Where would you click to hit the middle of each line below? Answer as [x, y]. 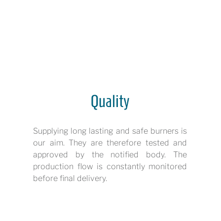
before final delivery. [70, 178]
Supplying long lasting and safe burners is [110, 131]
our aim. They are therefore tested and [110, 143]
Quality [110, 101]
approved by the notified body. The [110, 155]
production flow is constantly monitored [110, 166]
